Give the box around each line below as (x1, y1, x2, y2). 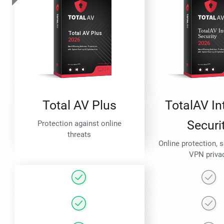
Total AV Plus (42, 98, 116, 113)
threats (67, 130, 91, 139)
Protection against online (37, 119, 121, 128)
